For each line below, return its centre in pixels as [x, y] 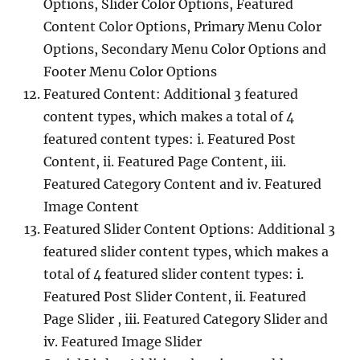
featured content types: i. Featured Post [170, 139]
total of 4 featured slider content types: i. [174, 274]
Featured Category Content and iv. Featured [182, 184]
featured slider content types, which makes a [186, 252]
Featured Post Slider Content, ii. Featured [175, 297]
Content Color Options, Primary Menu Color [182, 27]
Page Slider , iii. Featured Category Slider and [186, 319]
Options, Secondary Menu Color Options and [185, 49]
